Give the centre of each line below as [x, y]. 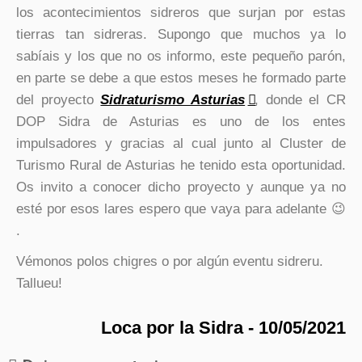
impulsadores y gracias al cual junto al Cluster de [181, 144]
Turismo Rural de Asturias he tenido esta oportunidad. [181, 166]
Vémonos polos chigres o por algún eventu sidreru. [170, 262]
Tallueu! [39, 284]
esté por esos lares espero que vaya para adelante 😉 [181, 209]
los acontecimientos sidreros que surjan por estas [181, 13]
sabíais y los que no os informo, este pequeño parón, [181, 57]
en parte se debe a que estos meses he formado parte [181, 78]
